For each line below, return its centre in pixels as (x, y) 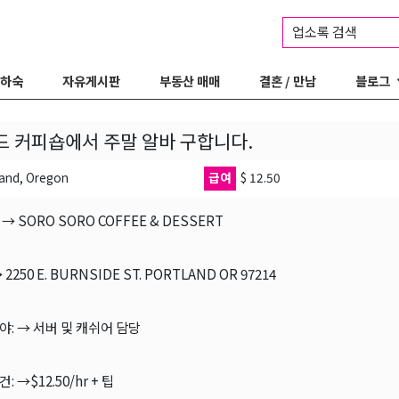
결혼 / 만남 (288, 81)
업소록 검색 (326, 31)
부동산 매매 (190, 81)
